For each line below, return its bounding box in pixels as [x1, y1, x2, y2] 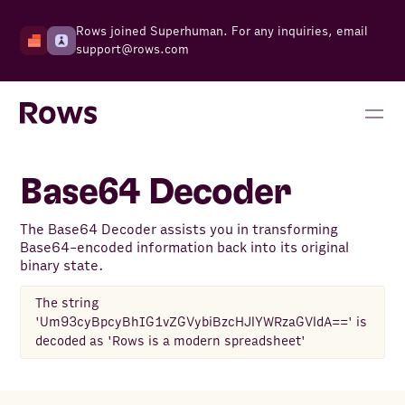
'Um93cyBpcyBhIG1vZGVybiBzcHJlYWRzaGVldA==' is [35, 314, 368, 331]
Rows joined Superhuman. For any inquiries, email [76, 24, 369, 40]
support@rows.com [76, 42, 190, 58]
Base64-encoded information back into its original [20, 239, 350, 258]
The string [35, 295, 100, 312]
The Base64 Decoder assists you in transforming [20, 221, 339, 240]
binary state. [20, 257, 104, 276]
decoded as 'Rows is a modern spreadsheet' [35, 333, 306, 350]
